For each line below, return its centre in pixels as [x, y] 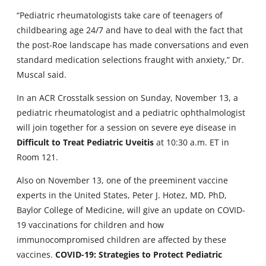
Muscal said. [42, 75]
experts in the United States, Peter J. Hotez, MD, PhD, [122, 195]
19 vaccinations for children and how [90, 225]
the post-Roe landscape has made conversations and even [133, 45]
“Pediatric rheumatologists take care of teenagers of [120, 15]
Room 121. [37, 157]
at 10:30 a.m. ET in [193, 142]
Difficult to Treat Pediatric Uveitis [86, 142]
